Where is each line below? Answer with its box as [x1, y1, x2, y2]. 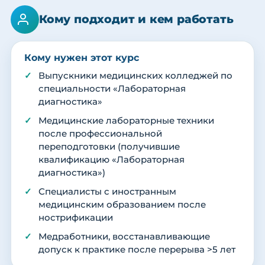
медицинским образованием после [38, 199, 206, 210]
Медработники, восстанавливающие [38, 231, 210, 242]
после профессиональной [38, 128, 162, 139]
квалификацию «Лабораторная [38, 154, 185, 165]
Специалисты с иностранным [38, 186, 176, 197]
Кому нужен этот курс [24, 51, 139, 63]
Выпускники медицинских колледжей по [38, 70, 232, 81]
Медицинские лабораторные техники [38, 115, 214, 126]
